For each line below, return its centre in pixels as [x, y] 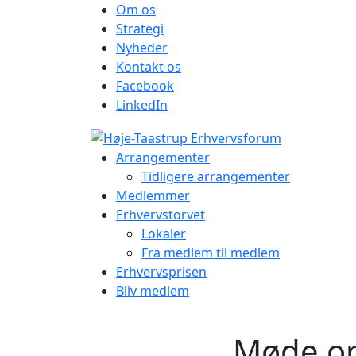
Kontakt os [149, 67]
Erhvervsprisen [161, 271]
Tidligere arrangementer [216, 176]
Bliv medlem [153, 290]
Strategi [140, 29]
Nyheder [142, 48]
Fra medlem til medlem [211, 252]
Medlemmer [153, 195]
